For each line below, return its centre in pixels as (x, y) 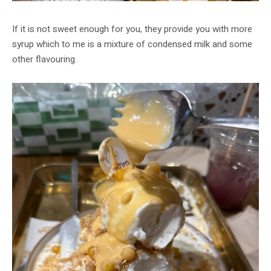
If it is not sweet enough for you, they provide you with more (132, 29)
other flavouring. (44, 60)
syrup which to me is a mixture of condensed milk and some (132, 44)
